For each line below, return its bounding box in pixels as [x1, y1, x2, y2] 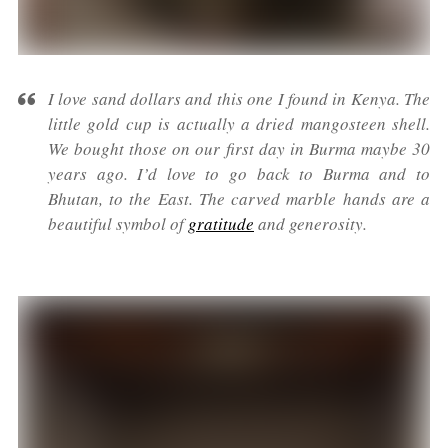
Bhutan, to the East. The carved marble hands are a [48, 187, 430, 211]
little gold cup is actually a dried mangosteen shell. [48, 112, 430, 136]
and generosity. [254, 212, 367, 236]
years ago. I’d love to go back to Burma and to [48, 162, 430, 186]
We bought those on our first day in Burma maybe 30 [48, 137, 430, 161]
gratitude [188, 212, 254, 236]
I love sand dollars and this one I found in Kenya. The [48, 87, 430, 111]
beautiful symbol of [48, 212, 188, 236]
